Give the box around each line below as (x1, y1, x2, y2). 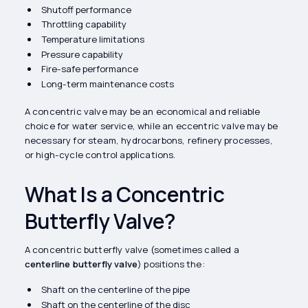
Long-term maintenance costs (41, 77, 174, 90)
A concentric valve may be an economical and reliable (24, 104, 261, 118)
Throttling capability (41, 18, 126, 31)
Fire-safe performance (41, 63, 138, 76)
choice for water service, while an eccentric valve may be (24, 119, 278, 132)
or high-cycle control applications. (24, 148, 176, 161)
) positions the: (137, 257, 205, 270)
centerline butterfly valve (24, 257, 138, 270)
